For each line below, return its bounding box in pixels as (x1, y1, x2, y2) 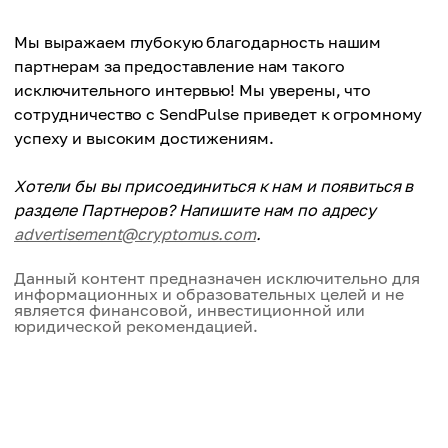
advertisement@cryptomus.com (14, 224, 256, 244)
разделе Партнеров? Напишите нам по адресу (14, 200, 377, 220)
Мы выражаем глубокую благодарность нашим (14, 32, 382, 52)
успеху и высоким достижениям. (14, 128, 274, 148)
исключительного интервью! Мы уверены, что (14, 80, 372, 100)
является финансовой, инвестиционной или (14, 300, 365, 320)
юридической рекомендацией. (14, 316, 258, 336)
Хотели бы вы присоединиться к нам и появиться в (14, 176, 414, 196)
